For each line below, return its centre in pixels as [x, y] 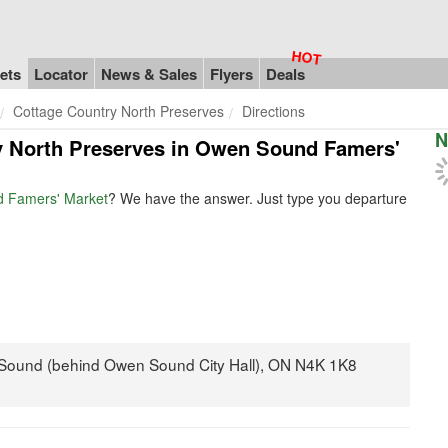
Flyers [231, 73]
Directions [273, 111]
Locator [61, 73]
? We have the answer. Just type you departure [257, 198]
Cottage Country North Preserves [118, 111]
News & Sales [149, 73]
